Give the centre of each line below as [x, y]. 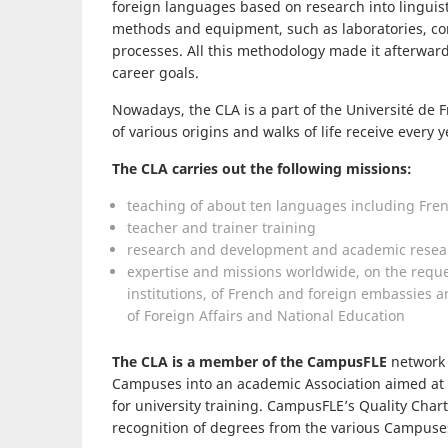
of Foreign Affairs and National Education [266, 315]
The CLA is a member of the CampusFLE [249, 361]
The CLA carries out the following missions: [262, 168]
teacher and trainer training [221, 227]
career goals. [155, 72]
